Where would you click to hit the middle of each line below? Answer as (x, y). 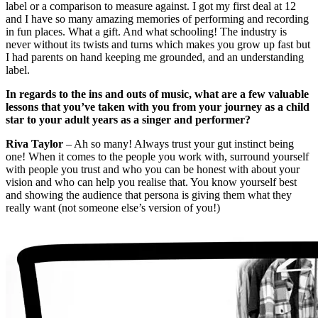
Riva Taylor (34, 143)
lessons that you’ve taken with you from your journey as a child (158, 106)
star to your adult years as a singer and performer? (128, 119)
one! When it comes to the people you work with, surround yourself (157, 156)
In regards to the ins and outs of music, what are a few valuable (157, 94)
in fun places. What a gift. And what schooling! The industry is (146, 31)
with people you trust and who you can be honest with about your (153, 169)
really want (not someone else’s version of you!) (113, 207)
